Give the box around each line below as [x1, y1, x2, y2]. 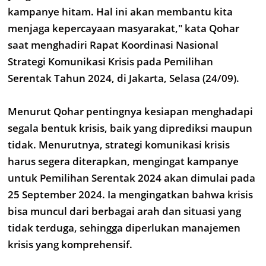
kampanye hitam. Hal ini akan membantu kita [8, 5, 233, 18]
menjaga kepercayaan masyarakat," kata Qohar [8, 21, 239, 35]
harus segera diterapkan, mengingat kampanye [8, 154, 239, 168]
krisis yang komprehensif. [8, 237, 132, 251]
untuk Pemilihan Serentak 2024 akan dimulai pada [8, 171, 255, 185]
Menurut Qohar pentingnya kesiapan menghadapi [8, 104, 253, 118]
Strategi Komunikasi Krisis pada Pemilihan [8, 55, 213, 68]
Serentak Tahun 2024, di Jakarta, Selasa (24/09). [8, 71, 239, 85]
